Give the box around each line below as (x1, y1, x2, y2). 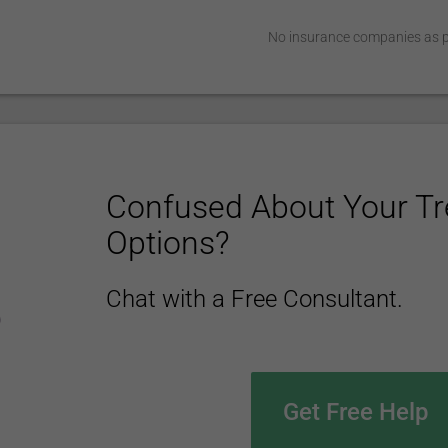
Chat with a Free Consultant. (105, 285, 403, 313)
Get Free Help (282, 398, 428, 426)
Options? (105, 224, 230, 262)
